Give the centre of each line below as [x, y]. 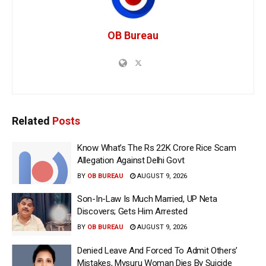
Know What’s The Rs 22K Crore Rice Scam [157, 148]
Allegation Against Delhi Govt [131, 160]
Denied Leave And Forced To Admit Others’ [157, 250]
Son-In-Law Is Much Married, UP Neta [147, 199]
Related [31, 121]
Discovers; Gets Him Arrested [132, 212]
